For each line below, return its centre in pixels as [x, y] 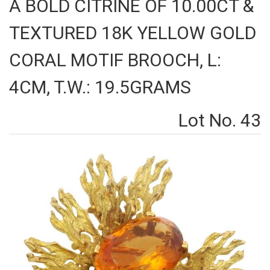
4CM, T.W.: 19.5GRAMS [100, 87]
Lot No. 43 [220, 120]
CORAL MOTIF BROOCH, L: [115, 60]
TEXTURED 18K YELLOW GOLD [133, 33]
